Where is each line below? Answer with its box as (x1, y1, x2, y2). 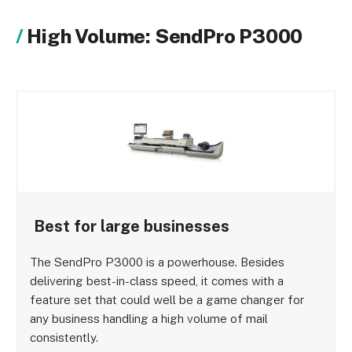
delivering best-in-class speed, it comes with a (30, 273, 284, 288)
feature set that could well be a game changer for (30, 292, 305, 307)
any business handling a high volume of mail (30, 311, 269, 326)
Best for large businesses (34, 217, 229, 236)
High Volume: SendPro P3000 (27, 24, 303, 48)
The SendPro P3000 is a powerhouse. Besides (30, 255, 285, 269)
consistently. (30, 330, 99, 345)
